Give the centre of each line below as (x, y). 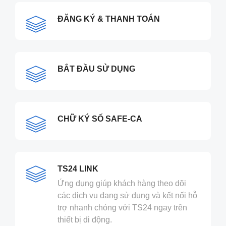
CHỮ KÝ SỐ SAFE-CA (100, 119)
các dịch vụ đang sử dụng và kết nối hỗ (127, 196)
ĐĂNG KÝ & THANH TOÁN (109, 19)
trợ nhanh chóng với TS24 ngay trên (122, 208)
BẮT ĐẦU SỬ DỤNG (96, 69)
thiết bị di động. (85, 220)
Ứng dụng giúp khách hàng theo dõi (122, 184)
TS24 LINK (78, 169)
